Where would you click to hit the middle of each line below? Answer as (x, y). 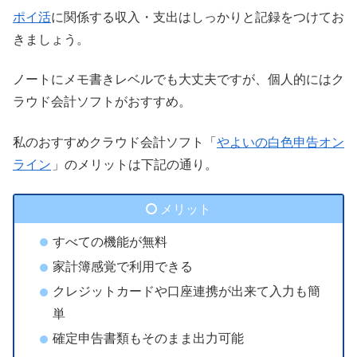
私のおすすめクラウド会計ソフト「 (115, 142)
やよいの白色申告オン (280, 142)
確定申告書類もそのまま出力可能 (148, 339)
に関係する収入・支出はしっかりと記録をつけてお (198, 17)
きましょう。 (51, 39)
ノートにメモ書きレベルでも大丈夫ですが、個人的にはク (178, 80)
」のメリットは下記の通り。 (135, 164)
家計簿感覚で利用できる (122, 267)
